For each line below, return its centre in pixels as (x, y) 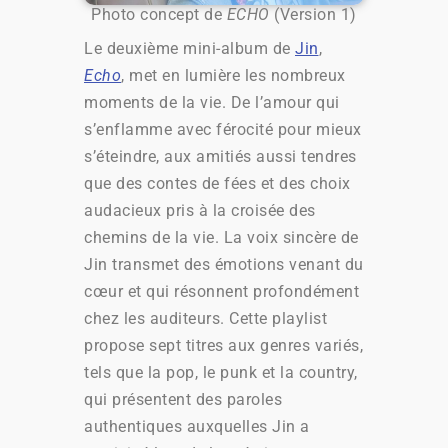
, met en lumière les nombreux (233, 75)
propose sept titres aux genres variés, (223, 345)
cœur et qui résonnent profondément (221, 291)
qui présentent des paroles (183, 399)
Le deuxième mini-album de (189, 48)
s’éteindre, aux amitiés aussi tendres (220, 156)
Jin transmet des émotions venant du (224, 264)
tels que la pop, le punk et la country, (221, 372)
